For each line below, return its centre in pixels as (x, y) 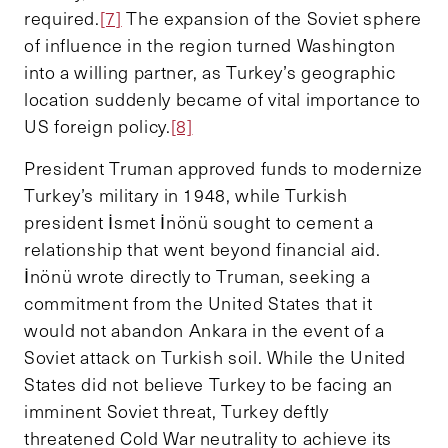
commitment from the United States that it (198, 302)
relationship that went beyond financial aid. (202, 248)
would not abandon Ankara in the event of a (204, 329)
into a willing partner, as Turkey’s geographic (210, 71)
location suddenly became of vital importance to (223, 98)
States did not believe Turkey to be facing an (208, 383)
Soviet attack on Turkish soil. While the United (215, 356)
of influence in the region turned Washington (210, 44)
